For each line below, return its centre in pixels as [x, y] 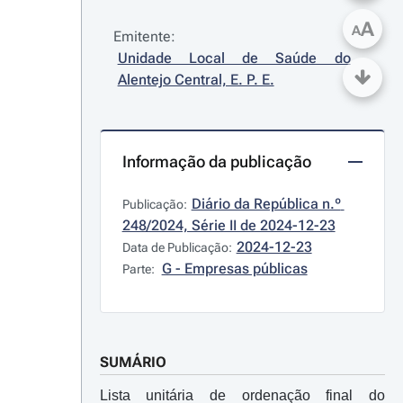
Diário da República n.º [266, 204]
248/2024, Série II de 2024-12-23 [228, 225]
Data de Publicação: [177, 247]
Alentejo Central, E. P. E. [196, 80]
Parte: [139, 269]
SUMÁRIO [133, 362]
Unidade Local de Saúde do [234, 58]
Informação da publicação [216, 161]
